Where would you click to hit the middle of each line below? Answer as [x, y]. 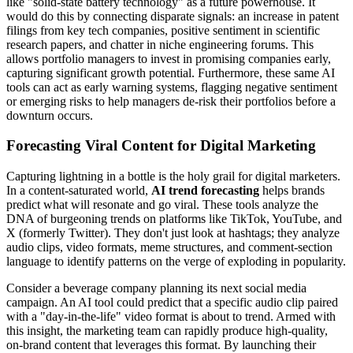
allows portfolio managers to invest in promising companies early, [169, 58]
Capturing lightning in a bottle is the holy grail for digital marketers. [173, 176]
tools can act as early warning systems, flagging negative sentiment [172, 87]
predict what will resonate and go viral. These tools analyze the [162, 204]
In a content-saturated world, [79, 190]
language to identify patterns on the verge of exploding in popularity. [176, 261]
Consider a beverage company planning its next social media [156, 288]
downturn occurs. [50, 115]
